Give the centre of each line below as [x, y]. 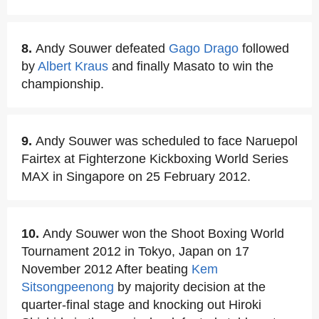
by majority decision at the [190, 287]
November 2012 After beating [106, 269]
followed [264, 48]
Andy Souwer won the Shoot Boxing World [163, 234]
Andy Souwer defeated [102, 48]
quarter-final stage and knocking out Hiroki [141, 305]
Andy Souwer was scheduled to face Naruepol [167, 141]
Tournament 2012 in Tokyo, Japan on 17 [135, 251]
